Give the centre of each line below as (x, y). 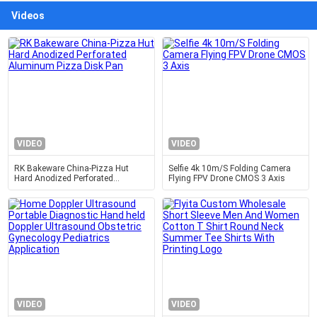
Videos (28, 16)
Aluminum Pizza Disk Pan (64, 188)
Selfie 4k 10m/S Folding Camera (230, 168)
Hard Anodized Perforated (63, 178)
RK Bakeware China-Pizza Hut (71, 168)
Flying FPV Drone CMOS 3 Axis (227, 178)
